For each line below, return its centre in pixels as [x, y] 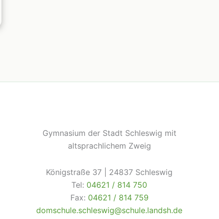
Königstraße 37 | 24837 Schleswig [109, 172]
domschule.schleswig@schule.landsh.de [109, 210]
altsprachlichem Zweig [109, 146]
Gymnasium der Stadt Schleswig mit [109, 133]
